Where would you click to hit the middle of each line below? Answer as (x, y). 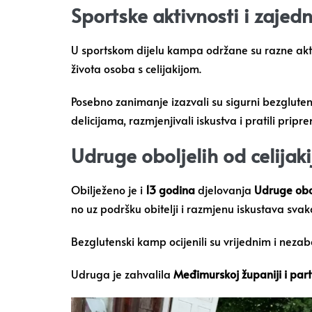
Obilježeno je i (108, 189)
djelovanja (225, 189)
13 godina (170, 189)
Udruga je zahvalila (122, 274)
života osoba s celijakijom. (136, 68)
